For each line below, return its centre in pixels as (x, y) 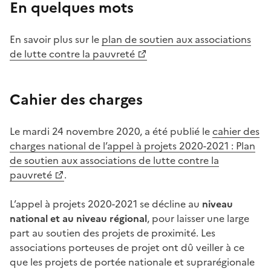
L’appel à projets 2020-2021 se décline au (106, 204)
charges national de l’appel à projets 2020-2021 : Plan (132, 146)
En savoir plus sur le (56, 40)
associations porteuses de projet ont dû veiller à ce (127, 248)
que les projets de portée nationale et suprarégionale (132, 262)
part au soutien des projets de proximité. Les (113, 233)
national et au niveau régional (78, 219)
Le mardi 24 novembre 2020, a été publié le (111, 132)
